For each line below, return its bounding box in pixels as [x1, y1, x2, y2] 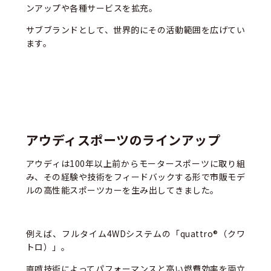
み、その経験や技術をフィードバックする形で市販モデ [25, 170, 246, 183]
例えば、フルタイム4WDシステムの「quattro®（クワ [25, 227, 246, 240]
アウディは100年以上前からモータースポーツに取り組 [25, 157, 246, 169]
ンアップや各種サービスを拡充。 [25, 2, 158, 15]
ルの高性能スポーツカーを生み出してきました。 [25, 183, 219, 196]
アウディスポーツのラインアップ [25, 132, 221, 149]
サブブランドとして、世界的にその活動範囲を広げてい [25, 24, 246, 36]
